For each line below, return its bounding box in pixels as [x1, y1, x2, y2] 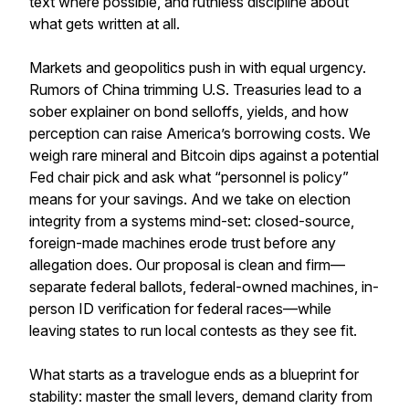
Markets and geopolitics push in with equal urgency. [29, 58, 366, 77]
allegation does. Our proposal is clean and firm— [29, 256, 345, 274]
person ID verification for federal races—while [29, 299, 331, 318]
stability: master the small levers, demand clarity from [29, 387, 372, 405]
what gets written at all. [29, 15, 180, 33]
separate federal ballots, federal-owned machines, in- [29, 278, 379, 296]
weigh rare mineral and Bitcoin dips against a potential [29, 146, 379, 164]
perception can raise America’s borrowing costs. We [29, 124, 371, 142]
